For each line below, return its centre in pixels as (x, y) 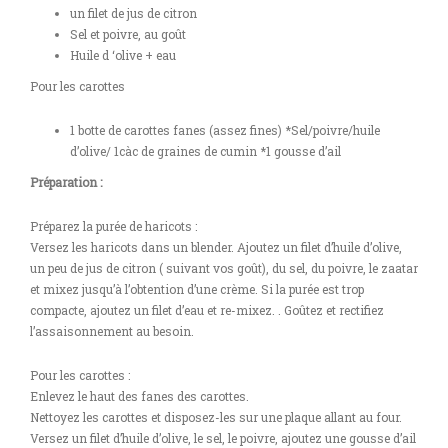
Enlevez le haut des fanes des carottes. (139, 396)
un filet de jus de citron (133, 13)
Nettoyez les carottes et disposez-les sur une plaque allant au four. (216, 417)
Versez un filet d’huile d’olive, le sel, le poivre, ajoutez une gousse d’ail (223, 438)
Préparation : (66, 182)
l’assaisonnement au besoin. (112, 331)
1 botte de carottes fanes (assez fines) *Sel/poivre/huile (225, 130)
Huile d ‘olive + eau (123, 55)
